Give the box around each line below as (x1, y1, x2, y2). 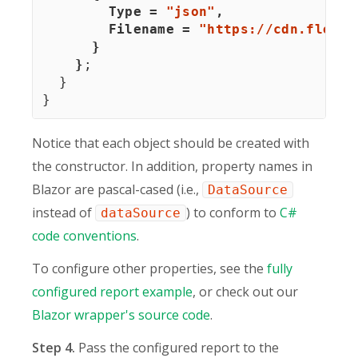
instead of (32, 204, 95, 221)
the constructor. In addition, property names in (32, 157, 312, 175)
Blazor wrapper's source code (32, 306, 210, 324)
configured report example (32, 283, 193, 300)
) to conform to (186, 204, 280, 221)
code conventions (32, 227, 137, 245)
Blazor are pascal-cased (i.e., (32, 181, 202, 198)
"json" (165, 4, 216, 19)
